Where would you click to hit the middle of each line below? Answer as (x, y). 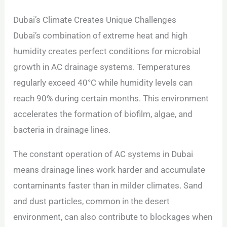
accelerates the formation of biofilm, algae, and (103, 114)
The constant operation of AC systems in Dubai (103, 154)
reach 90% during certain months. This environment (111, 99)
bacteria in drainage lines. (62, 130)
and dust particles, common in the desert (92, 201)
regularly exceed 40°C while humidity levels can (103, 83)
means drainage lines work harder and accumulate (109, 170)
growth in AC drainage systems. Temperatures (102, 67)
